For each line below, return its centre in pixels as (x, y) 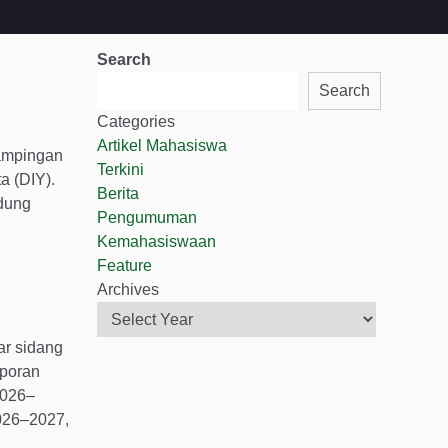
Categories (136, 121)
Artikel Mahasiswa (162, 145)
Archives (128, 289)
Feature (124, 265)
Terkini (120, 169)
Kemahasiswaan (156, 241)
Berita (118, 193)
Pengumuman (147, 217)
